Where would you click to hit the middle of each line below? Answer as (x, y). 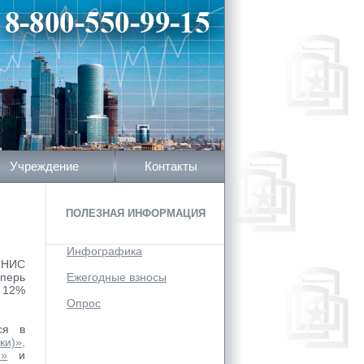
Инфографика (104, 251)
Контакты (171, 166)
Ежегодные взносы (117, 277)
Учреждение (44, 166)
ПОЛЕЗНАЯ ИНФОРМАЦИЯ (135, 213)
